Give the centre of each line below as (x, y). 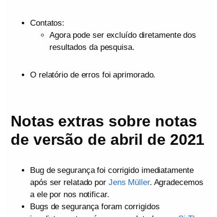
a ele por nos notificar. (70, 194)
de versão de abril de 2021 (108, 139)
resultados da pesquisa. (92, 47)
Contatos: (47, 23)
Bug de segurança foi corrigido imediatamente (112, 170)
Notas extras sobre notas (104, 121)
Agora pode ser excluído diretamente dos (123, 35)
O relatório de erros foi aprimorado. (93, 75)
